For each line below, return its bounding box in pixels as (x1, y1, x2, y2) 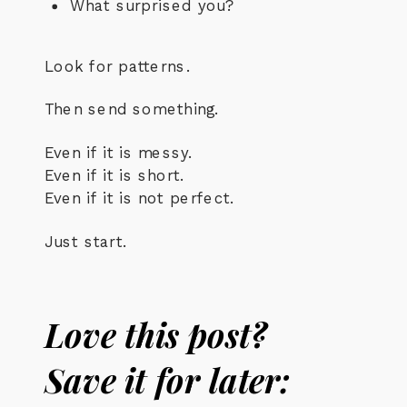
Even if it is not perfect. (45, 189, 234, 208)
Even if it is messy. (45, 144, 193, 162)
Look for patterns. (45, 56, 191, 75)
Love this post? (45, 311, 267, 356)
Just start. (45, 233, 127, 251)
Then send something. (45, 100, 219, 119)
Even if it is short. (45, 166, 184, 184)
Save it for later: (45, 357, 291, 402)
